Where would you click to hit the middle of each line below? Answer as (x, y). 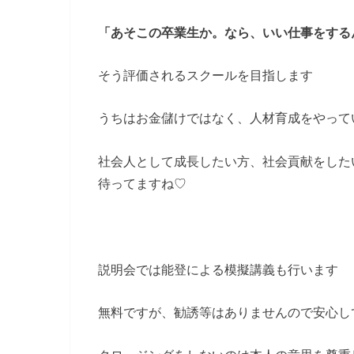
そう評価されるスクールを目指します (205, 75)
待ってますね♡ (142, 183)
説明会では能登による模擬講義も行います (218, 269)
